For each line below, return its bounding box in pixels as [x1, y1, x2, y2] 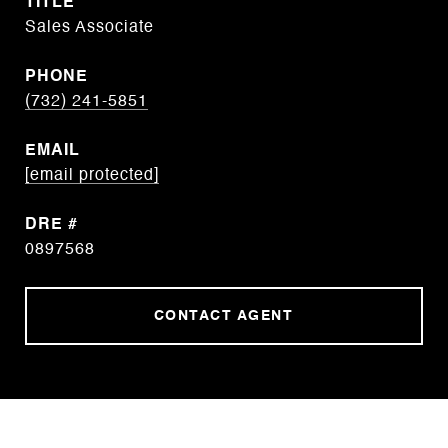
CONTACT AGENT [153, 309, 295, 323]
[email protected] [25, 168, 159, 184]
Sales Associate [25, 20, 154, 36]
